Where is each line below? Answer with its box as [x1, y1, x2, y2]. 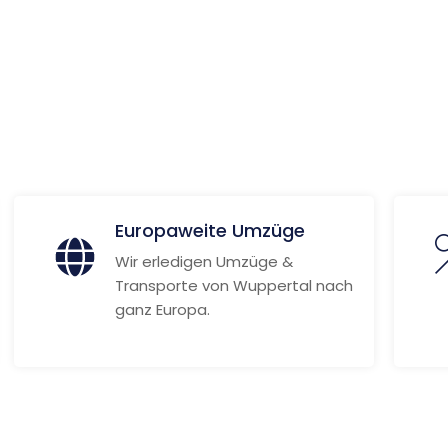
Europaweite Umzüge [114, 218, 305, 243]
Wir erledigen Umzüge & [114, 251, 293, 272]
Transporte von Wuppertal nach [114, 275, 353, 296]
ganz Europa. [114, 299, 210, 320]
